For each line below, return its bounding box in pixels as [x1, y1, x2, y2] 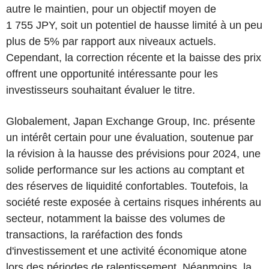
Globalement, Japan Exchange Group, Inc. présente [6, 115, 255, 127]
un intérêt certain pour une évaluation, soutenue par [6, 131, 253, 144]
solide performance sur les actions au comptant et [6, 163, 244, 176]
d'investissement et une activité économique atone [6, 244, 247, 257]
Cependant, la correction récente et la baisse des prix [6, 51, 261, 64]
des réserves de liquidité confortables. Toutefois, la [6, 180, 248, 192]
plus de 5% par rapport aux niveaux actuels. [6, 35, 216, 47]
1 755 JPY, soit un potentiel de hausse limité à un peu [6, 19, 262, 31]
